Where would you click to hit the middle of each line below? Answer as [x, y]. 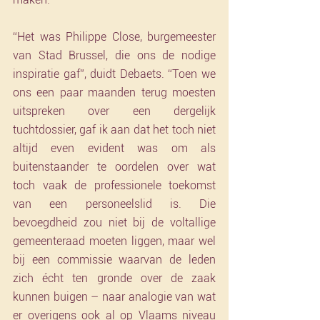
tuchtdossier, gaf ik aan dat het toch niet [114, 130]
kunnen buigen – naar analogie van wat [114, 297]
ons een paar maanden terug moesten [114, 92]
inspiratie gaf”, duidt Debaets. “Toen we [114, 74]
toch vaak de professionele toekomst [114, 185]
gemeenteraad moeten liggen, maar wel [114, 241]
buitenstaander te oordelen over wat [114, 167]
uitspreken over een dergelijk [114, 111]
